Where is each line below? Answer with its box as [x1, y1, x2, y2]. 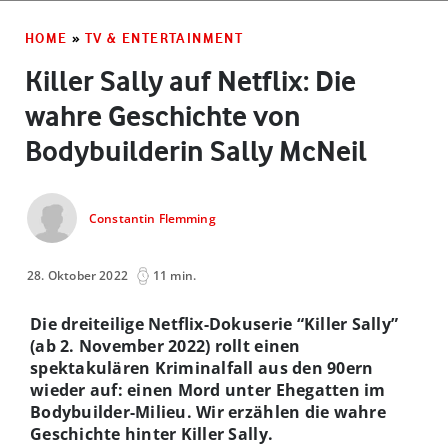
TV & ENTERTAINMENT [85, 29, 244, 46]
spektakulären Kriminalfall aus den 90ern [30, 356, 374, 379]
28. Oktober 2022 [27, 266, 129, 284]
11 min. [152, 266, 197, 284]
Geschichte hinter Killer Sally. [30, 422, 274, 445]
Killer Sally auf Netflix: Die [25, 63, 356, 98]
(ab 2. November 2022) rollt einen [30, 334, 301, 357]
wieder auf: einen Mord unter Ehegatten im [30, 378, 386, 401]
